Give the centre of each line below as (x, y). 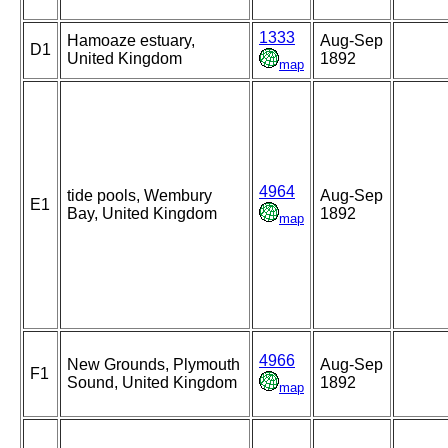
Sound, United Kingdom (152, 383)
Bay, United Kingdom (142, 214)
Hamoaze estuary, (131, 41)
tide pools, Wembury (139, 196)
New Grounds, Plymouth (153, 365)
